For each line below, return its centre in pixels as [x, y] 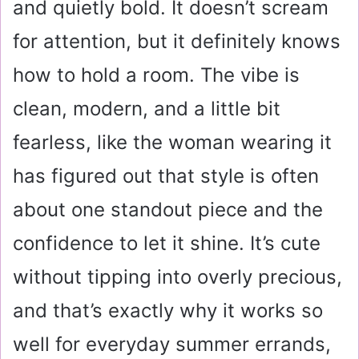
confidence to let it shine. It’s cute [167, 243]
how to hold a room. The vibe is [156, 75]
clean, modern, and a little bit [147, 108]
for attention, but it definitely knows [177, 41]
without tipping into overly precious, [177, 276]
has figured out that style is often [166, 175]
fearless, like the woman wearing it [172, 142]
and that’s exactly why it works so [168, 310]
